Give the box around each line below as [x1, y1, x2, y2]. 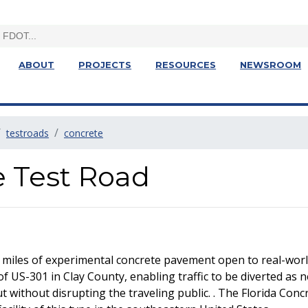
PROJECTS [78, 59, 132, 70]
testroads [6, 126, 49, 140]
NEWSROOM [240, 59, 302, 70]
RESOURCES [155, 59, 217, 70]
